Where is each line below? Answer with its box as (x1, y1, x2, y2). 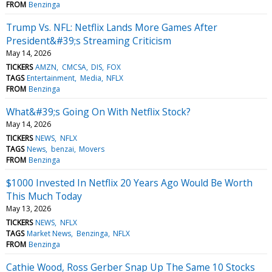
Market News (27, 228, 72, 239)
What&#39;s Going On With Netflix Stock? (6, 104, 191, 118)
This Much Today (6, 189, 82, 203)
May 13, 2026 (6, 203, 51, 214)
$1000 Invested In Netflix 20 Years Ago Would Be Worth (6, 175, 253, 189)
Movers (78, 143, 104, 154)
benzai (50, 143, 74, 154)
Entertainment (27, 72, 75, 83)
